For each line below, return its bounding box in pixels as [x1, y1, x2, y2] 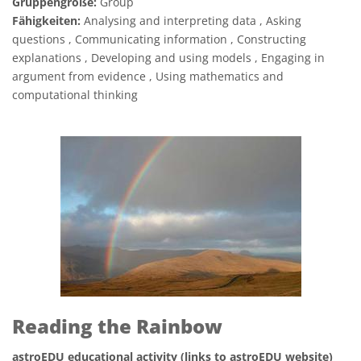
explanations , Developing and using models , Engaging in [12, 50, 325, 65]
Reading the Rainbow [12, 313, 222, 339]
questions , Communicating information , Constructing [12, 31, 306, 47]
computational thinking [12, 87, 138, 102]
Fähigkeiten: [12, 13, 81, 28]
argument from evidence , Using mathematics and [12, 68, 284, 84]
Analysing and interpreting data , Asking [81, 13, 301, 28]
